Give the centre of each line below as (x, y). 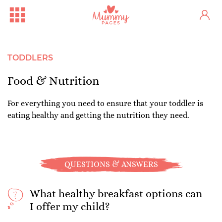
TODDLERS (30, 58)
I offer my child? (70, 206)
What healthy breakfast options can (116, 194)
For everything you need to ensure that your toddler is (105, 103)
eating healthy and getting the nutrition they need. (98, 115)
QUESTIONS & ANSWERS (111, 164)
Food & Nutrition (53, 81)
